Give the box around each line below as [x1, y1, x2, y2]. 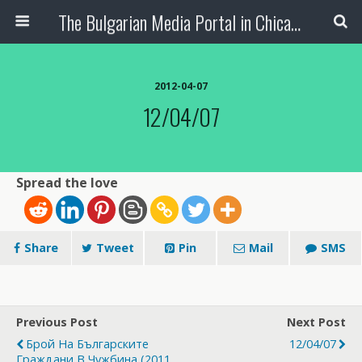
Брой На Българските [26, 335, 149, 351]
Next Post [287, 314, 346, 330]
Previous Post [16, 314, 98, 330]
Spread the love [16, 174, 118, 192]
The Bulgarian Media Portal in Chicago [290, 7, 301, 36]
